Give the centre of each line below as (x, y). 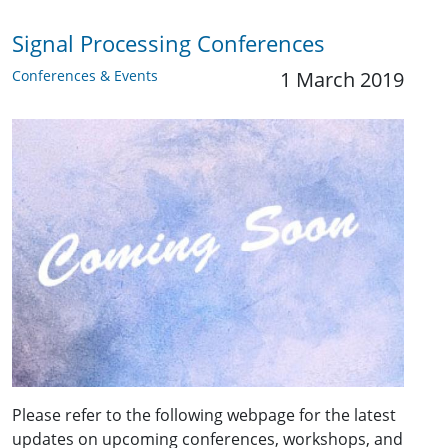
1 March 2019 (342, 79)
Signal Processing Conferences (168, 43)
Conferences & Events (85, 75)
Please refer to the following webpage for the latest (204, 414)
